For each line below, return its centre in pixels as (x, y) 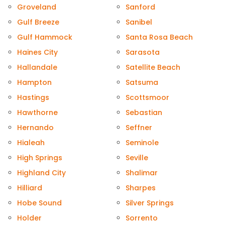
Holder (29, 218)
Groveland (37, 7)
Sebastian (144, 113)
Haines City (37, 52)
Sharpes (141, 188)
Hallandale (37, 68)
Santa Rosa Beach (159, 37)
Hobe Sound (39, 203)
